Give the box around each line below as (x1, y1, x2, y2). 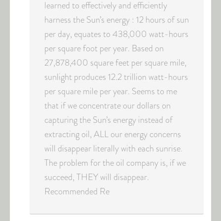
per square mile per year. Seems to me (44, 85, 177, 98)
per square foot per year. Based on (44, 42, 164, 55)
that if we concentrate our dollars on (44, 99, 171, 112)
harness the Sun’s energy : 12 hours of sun (44, 13, 189, 26)
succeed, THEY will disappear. (44, 171, 149, 184)
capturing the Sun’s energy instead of (44, 113, 173, 126)
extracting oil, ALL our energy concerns (44, 128, 181, 141)
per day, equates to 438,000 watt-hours (44, 28, 188, 40)
